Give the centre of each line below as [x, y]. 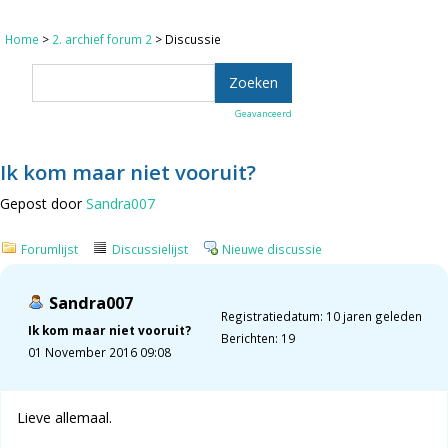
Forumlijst [49, 249]
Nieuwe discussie [272, 249]
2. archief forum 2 [102, 38]
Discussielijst [150, 249]
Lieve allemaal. [64, 418]
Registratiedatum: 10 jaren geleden [321, 316]
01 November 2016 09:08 [99, 352]
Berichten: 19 [257, 338]
